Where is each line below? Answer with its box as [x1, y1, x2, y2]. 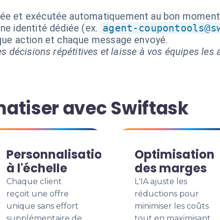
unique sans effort [6, 201, 79, 211]
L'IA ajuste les [135, 177, 187, 186]
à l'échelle [6, 160, 67, 176]
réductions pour [135, 189, 199, 198]
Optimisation [135, 146, 215, 163]
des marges [135, 160, 207, 176]
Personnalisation [6, 146, 110, 163]
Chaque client [6, 177, 62, 186]
